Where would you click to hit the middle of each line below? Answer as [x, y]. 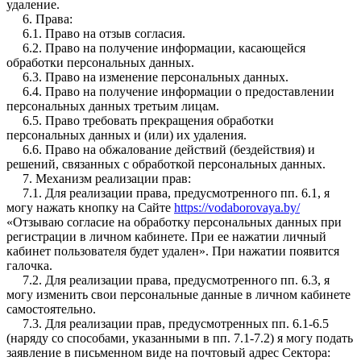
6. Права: [39, 19]
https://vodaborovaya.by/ [237, 207]
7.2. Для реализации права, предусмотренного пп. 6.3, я [168, 280]
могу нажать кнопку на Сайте [90, 207]
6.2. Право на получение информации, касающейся [156, 48]
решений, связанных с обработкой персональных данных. [166, 164]
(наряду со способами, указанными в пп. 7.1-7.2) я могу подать [180, 338]
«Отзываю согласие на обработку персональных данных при [174, 222]
